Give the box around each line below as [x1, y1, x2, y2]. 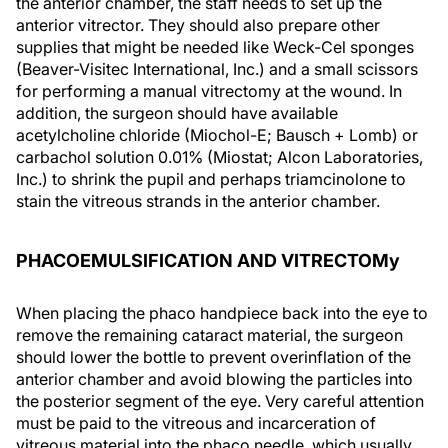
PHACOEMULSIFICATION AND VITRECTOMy [16, 250, 400, 271]
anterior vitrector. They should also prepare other [16, 15, 380, 35]
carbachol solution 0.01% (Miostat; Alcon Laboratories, [16, 147, 423, 167]
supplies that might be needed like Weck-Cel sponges [16, 37, 414, 57]
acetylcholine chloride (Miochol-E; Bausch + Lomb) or [16, 125, 418, 145]
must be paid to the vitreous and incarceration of [16, 413, 376, 433]
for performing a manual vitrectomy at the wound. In [16, 81, 402, 101]
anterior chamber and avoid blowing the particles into [16, 369, 413, 389]
